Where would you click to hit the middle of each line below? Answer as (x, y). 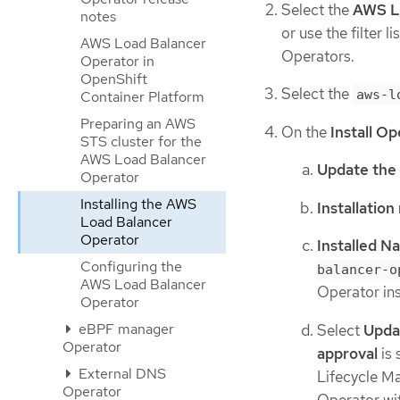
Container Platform (142, 97)
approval (347, 353)
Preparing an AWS (138, 124)
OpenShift (114, 79)
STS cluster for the (141, 142)
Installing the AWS (138, 204)
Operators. (318, 56)
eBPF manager (125, 329)
